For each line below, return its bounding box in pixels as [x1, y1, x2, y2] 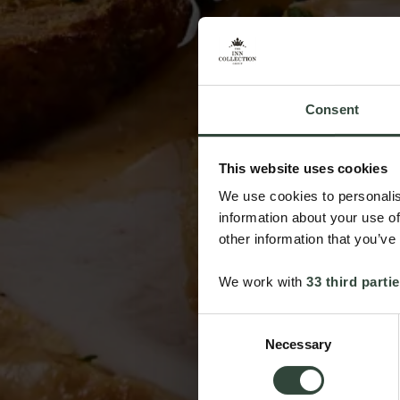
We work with [218, 274, 306, 290]
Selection [197, 337, 252, 353]
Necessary [265, 337, 331, 353]
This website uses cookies [218, 160, 387, 176]
